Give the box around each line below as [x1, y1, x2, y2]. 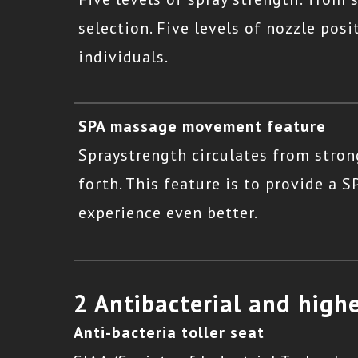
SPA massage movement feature [78, 116, 326, 137]
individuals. [78, 46, 169, 67]
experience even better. [78, 202, 258, 223]
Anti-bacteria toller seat [74, 322, 265, 343]
